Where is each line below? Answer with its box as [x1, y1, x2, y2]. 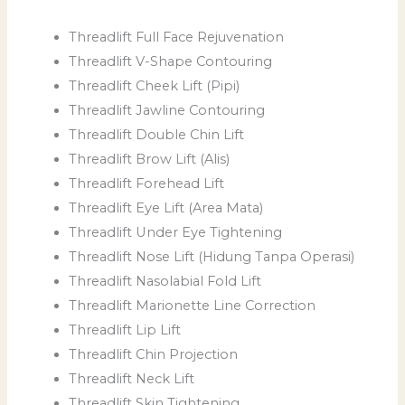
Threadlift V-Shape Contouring [69, 52, 273, 70]
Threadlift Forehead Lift [69, 174, 225, 192]
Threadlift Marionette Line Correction [69, 297, 316, 314]
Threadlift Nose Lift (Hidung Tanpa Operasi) [69, 248, 355, 265]
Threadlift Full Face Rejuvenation [69, 28, 285, 45]
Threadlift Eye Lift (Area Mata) [69, 199, 264, 216]
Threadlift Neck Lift [69, 370, 195, 387]
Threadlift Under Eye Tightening [69, 223, 283, 240]
